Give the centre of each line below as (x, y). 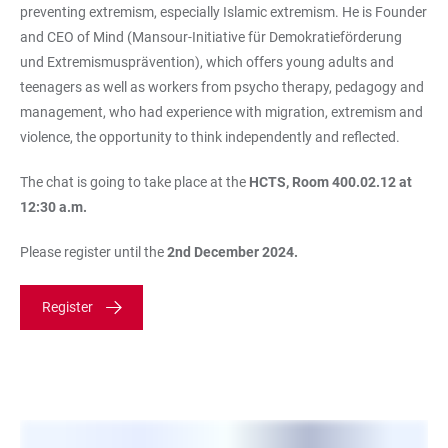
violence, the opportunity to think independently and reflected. (210, 136)
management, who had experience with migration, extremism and (221, 111)
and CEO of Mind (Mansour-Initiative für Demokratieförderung (211, 36)
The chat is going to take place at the (134, 181)
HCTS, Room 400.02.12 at (330, 181)
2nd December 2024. (232, 251)
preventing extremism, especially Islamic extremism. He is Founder (223, 11)
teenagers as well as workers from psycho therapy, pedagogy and (222, 86)
